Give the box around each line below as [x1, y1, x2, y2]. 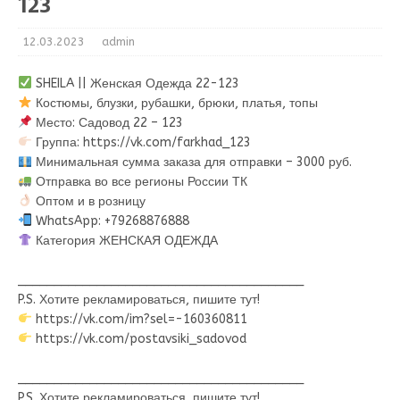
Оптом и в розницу [31, 194, 146, 209]
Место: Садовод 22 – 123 [31, 115, 183, 130]
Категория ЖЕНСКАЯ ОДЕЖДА [31, 233, 218, 248]
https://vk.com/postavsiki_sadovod [31, 331, 246, 346]
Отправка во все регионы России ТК [31, 174, 247, 189]
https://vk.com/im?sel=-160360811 [31, 312, 247, 327]
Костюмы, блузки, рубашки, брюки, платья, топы [31, 96, 318, 111]
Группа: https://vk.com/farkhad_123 [31, 135, 251, 150]
